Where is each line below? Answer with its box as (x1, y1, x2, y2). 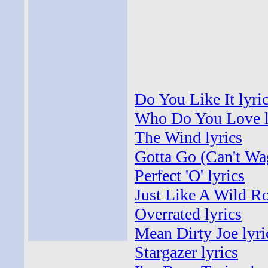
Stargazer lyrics (135, 243, 238, 261)
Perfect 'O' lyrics (135, 166, 245, 185)
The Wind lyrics (135, 128, 242, 147)
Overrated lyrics (135, 205, 242, 223)
